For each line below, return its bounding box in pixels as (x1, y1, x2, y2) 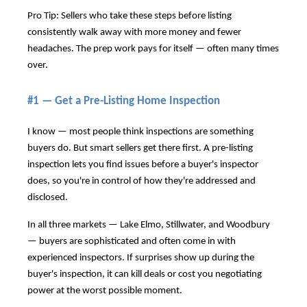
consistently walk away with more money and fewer (27, 27, 241, 38)
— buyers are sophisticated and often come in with (27, 236, 236, 247)
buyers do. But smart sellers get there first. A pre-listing (27, 143, 253, 153)
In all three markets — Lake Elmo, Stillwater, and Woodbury (27, 220, 270, 230)
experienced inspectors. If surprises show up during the (27, 253, 254, 263)
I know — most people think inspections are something (27, 127, 254, 137)
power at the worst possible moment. (27, 286, 182, 296)
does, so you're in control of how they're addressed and (27, 176, 256, 186)
